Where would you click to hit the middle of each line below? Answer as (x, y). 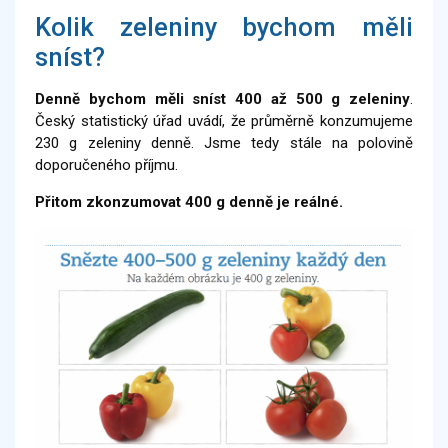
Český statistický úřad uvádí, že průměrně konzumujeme (224, 120)
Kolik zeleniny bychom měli (224, 27)
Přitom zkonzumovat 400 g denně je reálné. (189, 201)
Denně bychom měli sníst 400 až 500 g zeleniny (222, 98)
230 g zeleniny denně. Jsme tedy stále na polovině (224, 142)
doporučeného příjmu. (106, 164)
